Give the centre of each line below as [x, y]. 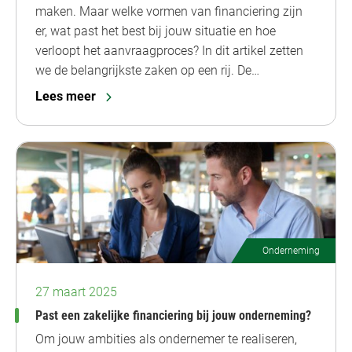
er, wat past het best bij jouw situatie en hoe [156, 31]
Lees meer [66, 96]
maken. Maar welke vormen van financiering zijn [169, 11]
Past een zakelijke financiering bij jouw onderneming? [173, 316]
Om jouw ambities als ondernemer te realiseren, [166, 339]
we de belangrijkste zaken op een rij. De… [147, 70]
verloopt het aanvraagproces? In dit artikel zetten [169, 50]
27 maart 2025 [76, 292]
